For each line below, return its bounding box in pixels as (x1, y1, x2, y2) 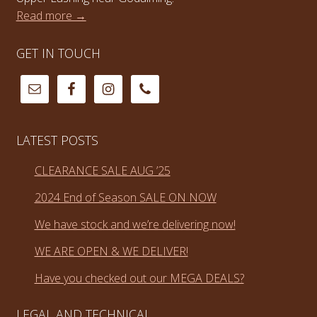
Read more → (16, 7, 86, 23)
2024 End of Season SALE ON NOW (34, 189, 217, 205)
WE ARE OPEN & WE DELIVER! (34, 243, 188, 259)
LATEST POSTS (16, 132, 98, 149)
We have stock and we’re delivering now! (34, 216, 236, 232)
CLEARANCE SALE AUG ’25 (34, 162, 171, 178)
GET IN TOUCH (16, 44, 100, 62)
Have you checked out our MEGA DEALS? (34, 270, 244, 286)
